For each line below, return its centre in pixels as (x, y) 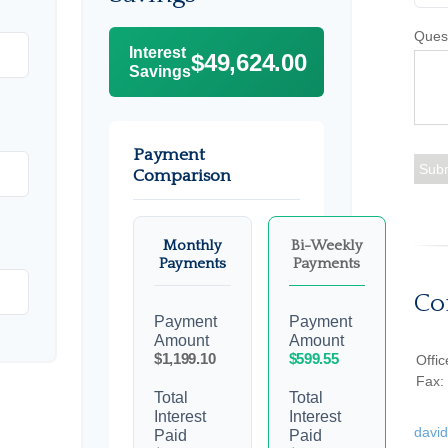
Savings (160, 71)
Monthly (192, 245)
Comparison (182, 176)
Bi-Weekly (326, 245)
